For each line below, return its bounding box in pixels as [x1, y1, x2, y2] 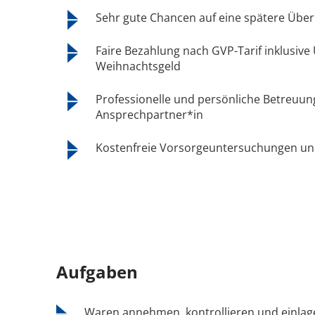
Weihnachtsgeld [96, 58, 181, 74]
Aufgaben [56, 259, 138, 283]
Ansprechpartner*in [96, 106, 204, 122]
